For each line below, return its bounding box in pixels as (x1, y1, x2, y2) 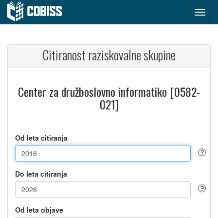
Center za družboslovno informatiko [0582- (18, 83, 200, 100)
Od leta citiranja (15, 133, 68, 143)
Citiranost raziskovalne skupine (42, 45, 176, 64)
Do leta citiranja (15, 169, 67, 179)
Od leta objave (15, 205, 63, 215)
